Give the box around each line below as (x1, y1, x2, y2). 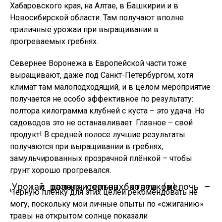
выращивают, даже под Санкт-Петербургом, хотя (10, 70, 193, 80)
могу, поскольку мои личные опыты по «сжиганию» (10, 199, 204, 209)
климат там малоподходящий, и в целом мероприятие (10, 82, 211, 92)
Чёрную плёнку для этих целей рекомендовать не (10, 187, 198, 197)
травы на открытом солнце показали (10, 211, 148, 221)
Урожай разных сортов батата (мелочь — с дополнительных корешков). (40, 180, 182, 192)
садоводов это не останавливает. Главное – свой (10, 118, 193, 127)
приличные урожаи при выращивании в (10, 25, 159, 34)
